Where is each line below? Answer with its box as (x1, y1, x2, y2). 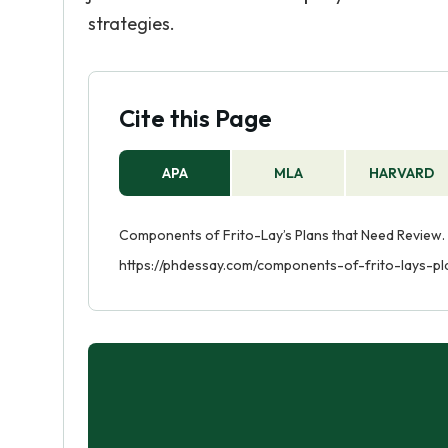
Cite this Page (119, 103, 272, 133)
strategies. (88, 12, 175, 35)
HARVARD (369, 164, 435, 182)
